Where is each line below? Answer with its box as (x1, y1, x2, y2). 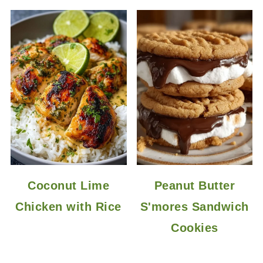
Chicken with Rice (15, 200, 122, 213)
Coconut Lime (28, 178, 110, 192)
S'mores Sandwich (140, 200, 249, 213)
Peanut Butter (154, 178, 235, 192)
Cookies (171, 221, 218, 234)
